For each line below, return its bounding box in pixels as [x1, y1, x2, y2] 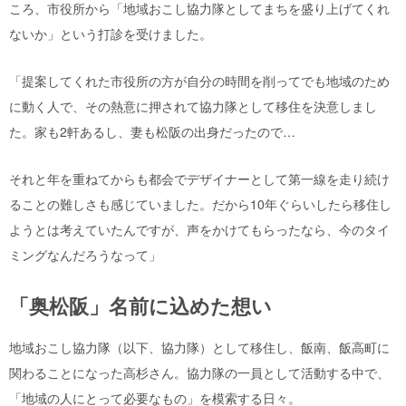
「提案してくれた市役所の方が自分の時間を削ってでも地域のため [9, 72, 390, 91]
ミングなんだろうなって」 [9, 246, 161, 265]
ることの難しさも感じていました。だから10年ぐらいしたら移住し [9, 195, 391, 214]
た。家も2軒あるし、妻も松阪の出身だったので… [9, 122, 295, 141]
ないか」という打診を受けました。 [9, 24, 212, 43]
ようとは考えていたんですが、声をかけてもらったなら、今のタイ [9, 220, 390, 239]
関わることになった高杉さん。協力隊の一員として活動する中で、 [9, 363, 390, 382]
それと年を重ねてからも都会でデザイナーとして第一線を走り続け [9, 169, 390, 188]
